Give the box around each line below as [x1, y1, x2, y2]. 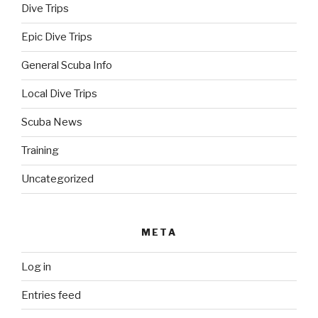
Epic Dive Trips [21, 31, 92, 44]
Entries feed [21, 288, 81, 302]
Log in [21, 260, 51, 273]
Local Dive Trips [21, 87, 97, 101]
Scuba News [21, 116, 82, 129]
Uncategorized [21, 172, 94, 186]
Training [21, 144, 59, 158]
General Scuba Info [21, 59, 112, 72]
